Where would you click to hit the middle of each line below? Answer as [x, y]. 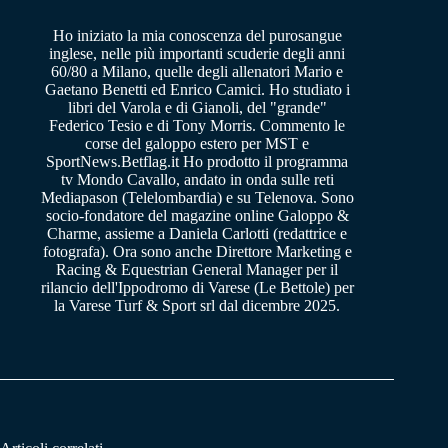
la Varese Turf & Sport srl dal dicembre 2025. [197, 306]
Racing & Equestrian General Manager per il [197, 270]
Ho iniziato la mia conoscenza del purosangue [197, 36]
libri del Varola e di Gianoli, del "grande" [197, 108]
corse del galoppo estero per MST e [197, 144]
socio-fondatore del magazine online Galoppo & [197, 216]
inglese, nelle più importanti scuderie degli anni [197, 54]
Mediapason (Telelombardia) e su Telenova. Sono [197, 198]
